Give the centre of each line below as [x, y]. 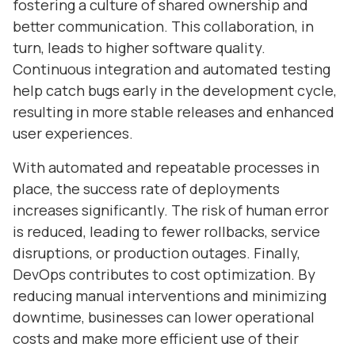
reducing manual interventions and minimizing [170, 296]
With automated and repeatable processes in [166, 167]
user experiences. [73, 133]
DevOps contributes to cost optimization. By [164, 274]
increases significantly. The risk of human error [171, 210]
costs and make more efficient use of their [156, 338]
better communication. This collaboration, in [163, 26]
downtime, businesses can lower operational [164, 317]
